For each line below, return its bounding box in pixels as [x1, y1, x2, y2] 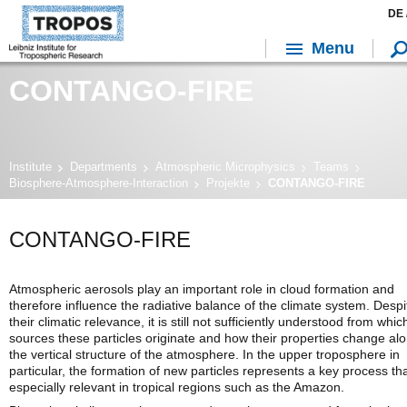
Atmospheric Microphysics [155, 160, 295, 174]
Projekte [206, 176, 250, 190]
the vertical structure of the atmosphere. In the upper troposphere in [9, 347, 400, 362]
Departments [70, 160, 137, 174]
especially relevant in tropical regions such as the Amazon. [9, 380, 344, 394]
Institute [9, 160, 52, 174]
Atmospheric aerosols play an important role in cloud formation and [9, 282, 394, 296]
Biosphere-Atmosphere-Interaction [9, 176, 188, 190]
